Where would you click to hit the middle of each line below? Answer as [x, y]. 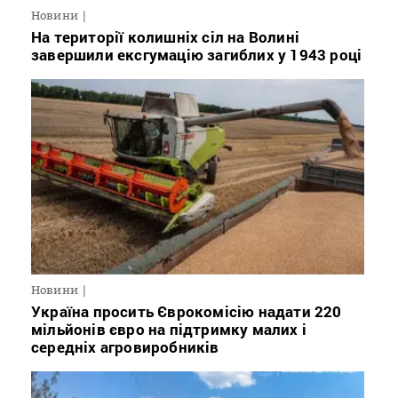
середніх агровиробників [125, 346]
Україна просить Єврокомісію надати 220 [187, 311]
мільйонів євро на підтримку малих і [169, 329]
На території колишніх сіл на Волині [165, 37]
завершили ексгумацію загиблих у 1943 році [197, 55]
